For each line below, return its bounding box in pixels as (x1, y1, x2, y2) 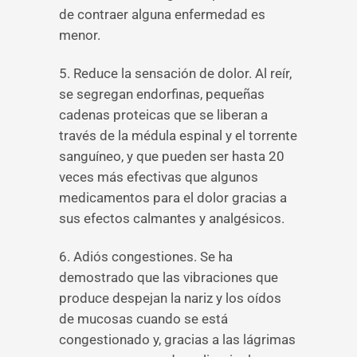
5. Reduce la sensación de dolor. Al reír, (59, 65, 292, 81)
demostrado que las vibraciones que (59, 269, 278, 285)
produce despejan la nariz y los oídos (59, 290, 281, 306)
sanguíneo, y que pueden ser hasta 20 (59, 148, 284, 164)
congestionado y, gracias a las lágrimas (59, 331, 296, 347)
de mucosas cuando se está (59, 311, 228, 327)
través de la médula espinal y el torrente (59, 127, 297, 143)
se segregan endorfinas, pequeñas (59, 86, 265, 102)
